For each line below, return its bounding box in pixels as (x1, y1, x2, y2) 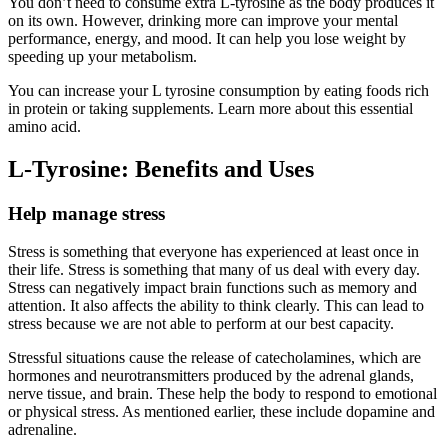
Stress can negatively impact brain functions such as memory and (8, 279, 417, 297)
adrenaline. (8, 421, 77, 439)
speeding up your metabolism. (8, 47, 197, 65)
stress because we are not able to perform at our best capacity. (8, 315, 394, 333)
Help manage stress (8, 202, 165, 224)
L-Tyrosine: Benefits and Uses (8, 155, 314, 182)
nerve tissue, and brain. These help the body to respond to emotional (8, 385, 437, 403)
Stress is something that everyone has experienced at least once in (8, 243, 419, 261)
